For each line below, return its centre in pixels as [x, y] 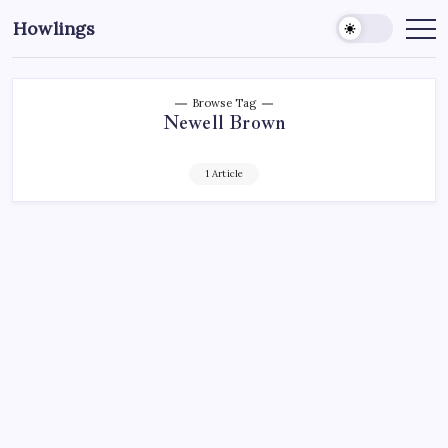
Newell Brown [224, 123]
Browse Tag [224, 103]
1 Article [224, 173]
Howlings [54, 28]
